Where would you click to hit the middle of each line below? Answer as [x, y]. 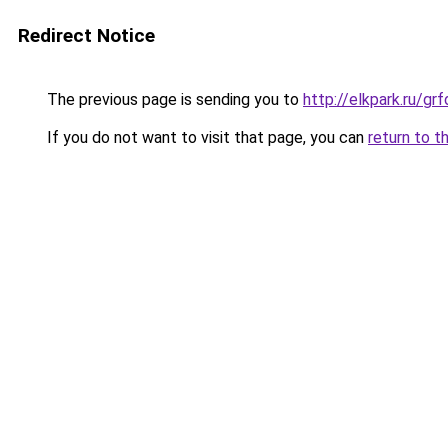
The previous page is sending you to [173, 99]
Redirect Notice [86, 35]
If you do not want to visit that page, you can [205, 137]
